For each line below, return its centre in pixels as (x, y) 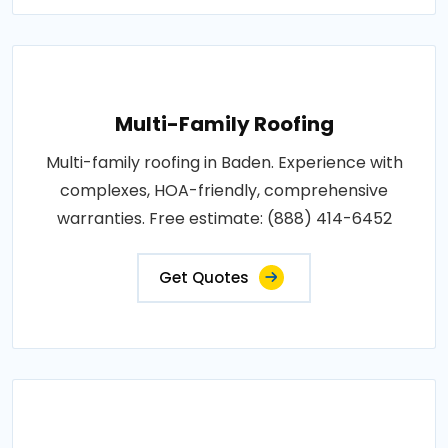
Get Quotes (204, 277)
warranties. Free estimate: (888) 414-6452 (224, 218)
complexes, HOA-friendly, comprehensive (224, 190)
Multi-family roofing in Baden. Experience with (224, 162)
